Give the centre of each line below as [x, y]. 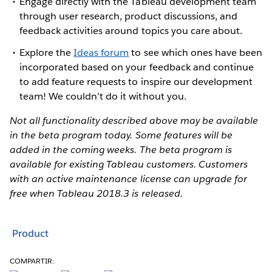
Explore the [47, 52]
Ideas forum [101, 52]
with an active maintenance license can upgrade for [128, 178]
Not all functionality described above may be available [134, 120]
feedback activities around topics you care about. [131, 31]
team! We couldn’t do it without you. [103, 96]
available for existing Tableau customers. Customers [129, 164]
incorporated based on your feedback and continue [137, 67]
